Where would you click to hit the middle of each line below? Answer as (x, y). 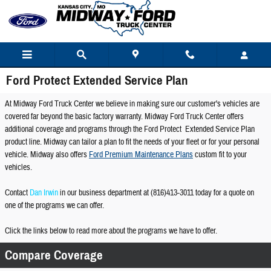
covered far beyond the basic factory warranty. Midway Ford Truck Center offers (124, 117)
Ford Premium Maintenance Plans (141, 155)
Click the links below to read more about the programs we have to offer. (112, 231)
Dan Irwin (44, 193)
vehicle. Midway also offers (47, 155)
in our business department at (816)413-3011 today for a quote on (156, 193)
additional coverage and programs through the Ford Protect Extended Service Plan (130, 129)
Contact (17, 193)
